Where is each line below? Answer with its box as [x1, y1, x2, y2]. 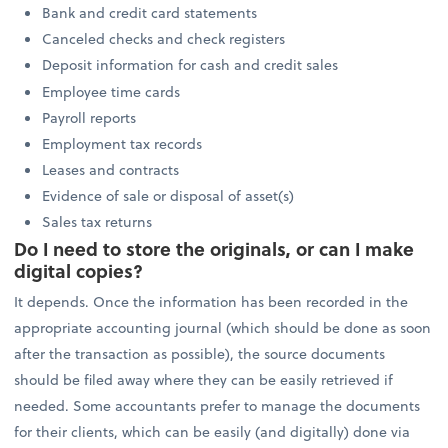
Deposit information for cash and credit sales [42, 54, 339, 76]
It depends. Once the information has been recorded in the [14, 290, 409, 312]
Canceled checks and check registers [42, 28, 286, 50]
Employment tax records [42, 132, 203, 154]
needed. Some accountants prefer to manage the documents [14, 394, 421, 416]
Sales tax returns [42, 210, 153, 232]
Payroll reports [42, 106, 137, 128]
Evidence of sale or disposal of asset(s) [42, 184, 295, 206]
